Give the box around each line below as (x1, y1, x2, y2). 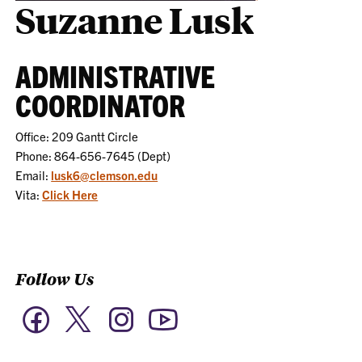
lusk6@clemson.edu (51, 166, 158, 183)
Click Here (42, 186, 99, 202)
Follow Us (15, 266, 95, 290)
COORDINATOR (15, 85, 186, 123)
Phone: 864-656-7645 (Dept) (15, 147, 171, 163)
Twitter (95, 301, 132, 318)
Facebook (53, 303, 105, 319)
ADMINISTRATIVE (15, 56, 216, 94)
